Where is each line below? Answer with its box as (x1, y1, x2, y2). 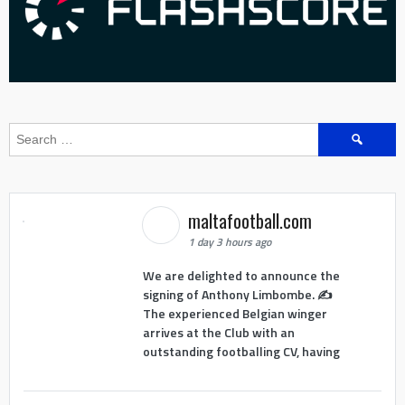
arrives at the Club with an (142, 323, 295, 343)
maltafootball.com (187, 206, 316, 234)
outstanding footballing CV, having (142, 342, 340, 362)
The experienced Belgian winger (142, 304, 327, 324)
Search (317, 121, 359, 141)
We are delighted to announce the (142, 266, 340, 286)
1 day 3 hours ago (187, 232, 271, 250)
